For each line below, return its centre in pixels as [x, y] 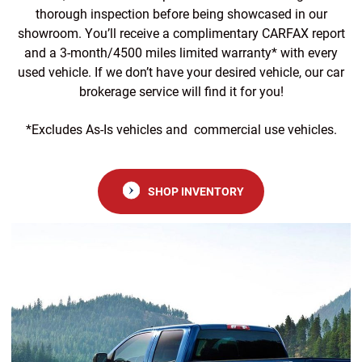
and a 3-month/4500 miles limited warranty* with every [181, 53]
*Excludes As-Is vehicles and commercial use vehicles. [181, 130]
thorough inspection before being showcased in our [181, 14]
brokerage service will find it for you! [181, 92]
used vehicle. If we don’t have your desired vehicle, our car [181, 72]
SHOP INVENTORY [196, 191]
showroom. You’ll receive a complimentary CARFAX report [181, 34]
